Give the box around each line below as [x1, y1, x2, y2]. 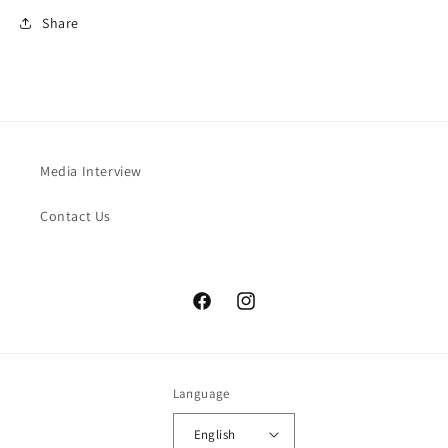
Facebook [190, 302, 253, 321]
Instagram [234, 302, 301, 321]
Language [172, 385, 230, 403]
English [193, 425, 236, 443]
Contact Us [40, 207, 111, 226]
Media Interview [40, 162, 142, 181]
